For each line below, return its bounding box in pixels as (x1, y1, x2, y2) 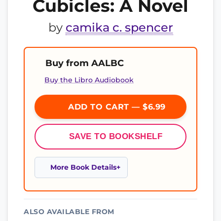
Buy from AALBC (45, 58, 124, 68)
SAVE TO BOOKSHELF (69, 132, 163, 141)
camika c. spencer (65, 20, 173, 35)
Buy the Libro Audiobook (44, 75, 134, 84)
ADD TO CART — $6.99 (65, 102, 166, 111)
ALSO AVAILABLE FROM (24, 208, 114, 216)
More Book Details (50, 163, 116, 171)
